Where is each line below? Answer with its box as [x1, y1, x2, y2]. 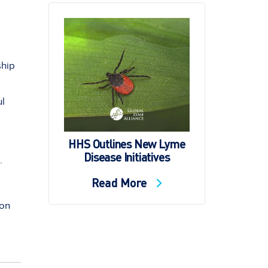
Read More [92, 175, 150, 191]
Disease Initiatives [84, 149, 170, 165]
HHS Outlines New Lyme [68, 136, 185, 152]
